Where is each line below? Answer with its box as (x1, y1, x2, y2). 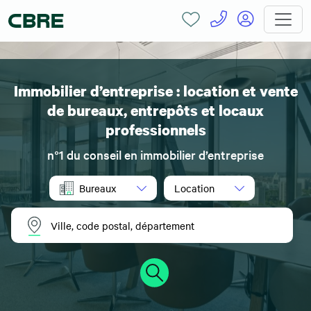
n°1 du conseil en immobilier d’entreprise (47, 146, 264, 162)
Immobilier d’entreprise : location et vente (13, 81, 298, 101)
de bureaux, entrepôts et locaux (47, 101, 264, 120)
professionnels (105, 120, 206, 140)
